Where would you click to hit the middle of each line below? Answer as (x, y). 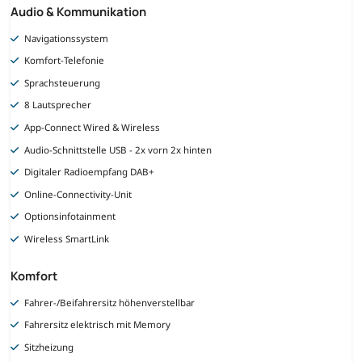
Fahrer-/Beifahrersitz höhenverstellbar (110, 302)
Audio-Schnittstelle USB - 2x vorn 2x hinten (118, 149)
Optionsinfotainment (70, 217)
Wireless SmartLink (67, 238)
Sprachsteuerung (63, 82)
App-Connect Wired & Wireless (93, 128)
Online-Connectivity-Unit (78, 194)
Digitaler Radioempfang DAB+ (90, 172)
